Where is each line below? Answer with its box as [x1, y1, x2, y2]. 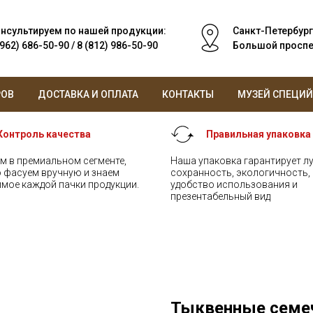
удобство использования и [170, 179, 298, 190]
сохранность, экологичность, [170, 167, 310, 178]
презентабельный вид [170, 191, 270, 202]
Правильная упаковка [206, 129, 311, 140]
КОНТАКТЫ [162, 89, 214, 100]
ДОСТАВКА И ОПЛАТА [38, 89, 138, 100]
